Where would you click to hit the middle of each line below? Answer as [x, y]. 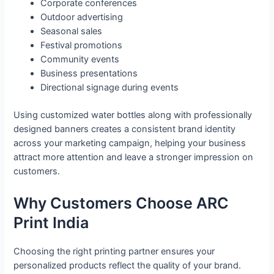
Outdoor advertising [82, 17]
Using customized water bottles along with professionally [133, 115]
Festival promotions [82, 46]
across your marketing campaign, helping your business [130, 143]
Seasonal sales [72, 31]
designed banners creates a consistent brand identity [125, 129]
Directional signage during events [110, 88]
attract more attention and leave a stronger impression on [134, 157]
